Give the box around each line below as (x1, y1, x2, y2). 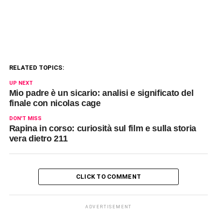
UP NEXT (9, 80, 33, 87)
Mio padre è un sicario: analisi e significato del (9, 88, 194, 98)
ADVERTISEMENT (85, 204, 132, 210)
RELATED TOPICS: (9, 64, 64, 72)
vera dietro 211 (9, 134, 68, 144)
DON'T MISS (9, 115, 42, 122)
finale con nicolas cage (9, 98, 101, 108)
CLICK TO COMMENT (76, 173, 141, 181)
